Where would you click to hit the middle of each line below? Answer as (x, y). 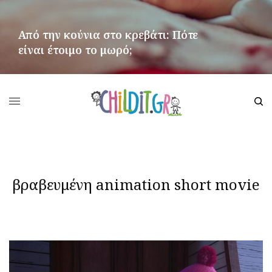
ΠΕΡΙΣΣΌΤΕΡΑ (41, 80)
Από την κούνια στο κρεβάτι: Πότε (108, 35)
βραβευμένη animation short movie (136, 184)
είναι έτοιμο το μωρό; (75, 50)
